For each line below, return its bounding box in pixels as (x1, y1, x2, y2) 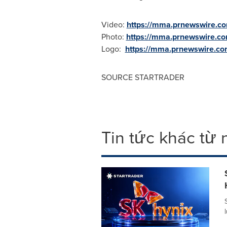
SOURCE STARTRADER (101, 71, 184, 83)
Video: (101, 19, 127, 30)
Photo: (101, 31, 126, 43)
